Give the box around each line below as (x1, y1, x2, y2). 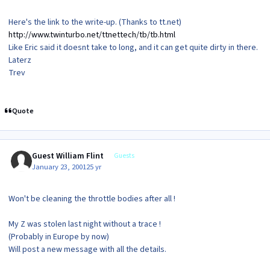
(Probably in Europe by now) (8, 231, 109, 243)
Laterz (8, 54, 31, 66)
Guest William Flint (32, 149, 104, 162)
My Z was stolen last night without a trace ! (8, 218, 161, 231)
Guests (113, 151, 134, 160)
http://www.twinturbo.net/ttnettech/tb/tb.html (8, 28, 175, 41)
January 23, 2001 (32, 162, 87, 173)
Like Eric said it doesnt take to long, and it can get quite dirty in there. (8, 41, 258, 54)
